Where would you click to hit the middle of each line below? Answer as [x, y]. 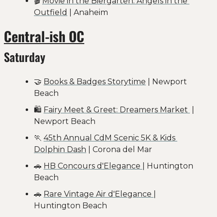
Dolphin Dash [60, 149]
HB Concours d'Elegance [93, 166]
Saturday [24, 56]
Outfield [51, 12]
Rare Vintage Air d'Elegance [99, 194]
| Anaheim [88, 12]
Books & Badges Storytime [95, 81]
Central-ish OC [44, 36]
